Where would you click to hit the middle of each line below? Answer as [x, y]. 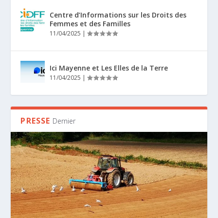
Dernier [64, 121]
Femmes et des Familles [90, 24]
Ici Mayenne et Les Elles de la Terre [109, 68]
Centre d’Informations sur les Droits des [118, 15]
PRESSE [36, 121]
